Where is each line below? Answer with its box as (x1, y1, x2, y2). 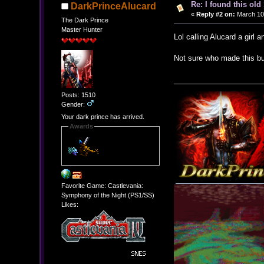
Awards (69, 123, 93, 130)
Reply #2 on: (196, 11, 235, 18)
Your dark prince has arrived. (61, 113, 144, 121)
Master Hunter (61, 25, 103, 33)
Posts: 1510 (61, 91, 95, 98)
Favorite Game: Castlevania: (61, 181, 143, 189)
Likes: (61, 200, 78, 208)
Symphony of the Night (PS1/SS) (61, 191, 154, 199)
